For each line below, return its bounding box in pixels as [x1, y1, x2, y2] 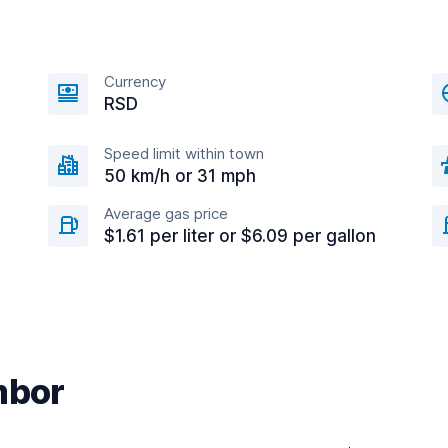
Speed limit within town [104, 144, 264, 163]
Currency [104, 72, 166, 91]
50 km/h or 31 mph [104, 166, 256, 186]
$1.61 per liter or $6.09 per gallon [104, 226, 376, 246]
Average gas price [104, 204, 228, 223]
